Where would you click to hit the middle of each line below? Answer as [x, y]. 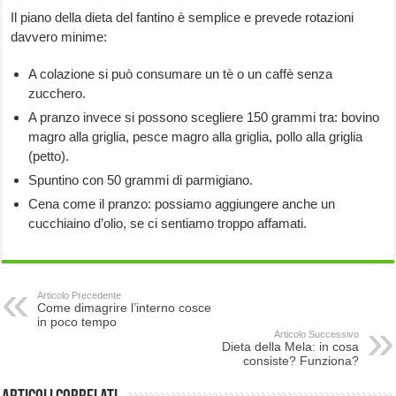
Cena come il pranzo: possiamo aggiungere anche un [182, 204]
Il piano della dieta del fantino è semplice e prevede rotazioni [183, 18]
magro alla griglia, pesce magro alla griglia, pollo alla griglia [196, 137]
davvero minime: [59, 37]
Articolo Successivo [316, 335]
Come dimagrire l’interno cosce [125, 308]
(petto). [49, 156]
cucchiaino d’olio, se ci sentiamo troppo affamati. [168, 224]
